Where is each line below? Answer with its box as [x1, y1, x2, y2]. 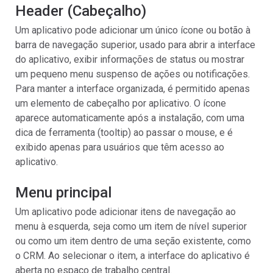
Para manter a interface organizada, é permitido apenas [15, 83, 250, 94]
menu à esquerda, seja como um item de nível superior [15, 221, 247, 232]
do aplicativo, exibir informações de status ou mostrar [15, 54, 244, 65]
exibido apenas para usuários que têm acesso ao [15, 141, 224, 153]
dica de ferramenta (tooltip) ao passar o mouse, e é [15, 127, 233, 138]
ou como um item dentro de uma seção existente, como [15, 235, 251, 247]
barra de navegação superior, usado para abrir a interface [15, 39, 255, 51]
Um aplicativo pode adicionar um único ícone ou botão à [15, 24, 250, 36]
